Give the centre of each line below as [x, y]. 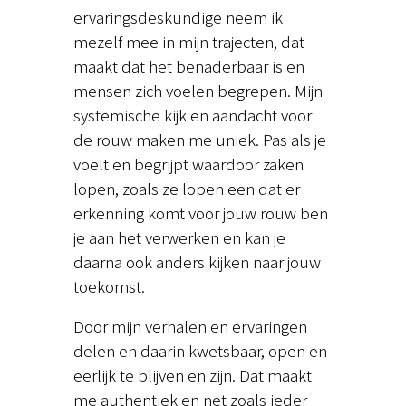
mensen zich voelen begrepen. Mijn [198, 91]
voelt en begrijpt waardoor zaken [188, 164]
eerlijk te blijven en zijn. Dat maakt [192, 375]
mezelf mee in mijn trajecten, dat [188, 42]
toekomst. [109, 286]
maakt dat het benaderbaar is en [188, 66]
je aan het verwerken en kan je [179, 237]
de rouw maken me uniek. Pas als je [199, 140]
